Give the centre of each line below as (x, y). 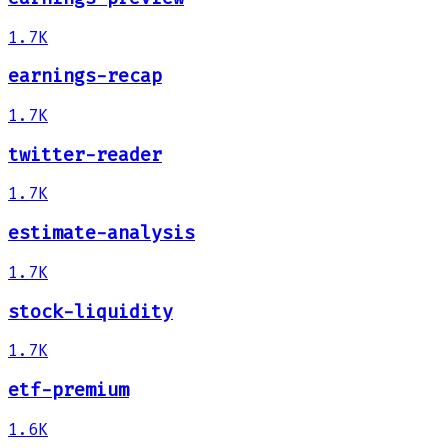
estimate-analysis (101, 233)
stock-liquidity (90, 311)
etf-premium (68, 389)
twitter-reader (85, 154)
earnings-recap (85, 76)
